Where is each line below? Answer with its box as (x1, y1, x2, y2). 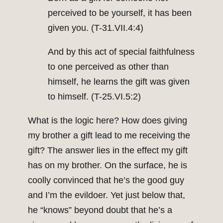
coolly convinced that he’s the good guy (28, 175, 184, 186)
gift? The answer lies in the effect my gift (28, 145, 188, 156)
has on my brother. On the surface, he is (28, 160, 187, 171)
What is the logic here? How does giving (28, 115, 187, 126)
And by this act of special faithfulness (48, 47, 195, 57)
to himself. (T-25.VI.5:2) (48, 92, 141, 102)
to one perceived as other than (48, 62, 169, 72)
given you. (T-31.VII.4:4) (48, 23, 143, 33)
